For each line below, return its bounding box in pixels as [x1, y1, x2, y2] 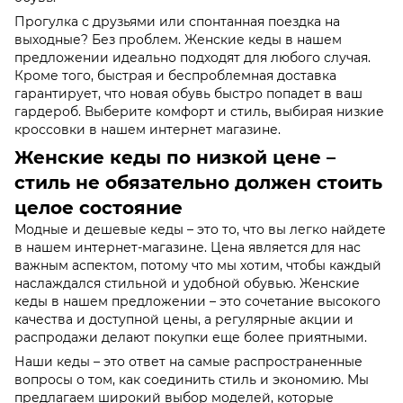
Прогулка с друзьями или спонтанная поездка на [14, 13, 340, 30]
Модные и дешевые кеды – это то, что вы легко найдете [14, 220, 386, 237]
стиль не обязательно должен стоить [14, 171, 382, 193]
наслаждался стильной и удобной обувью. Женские [14, 274, 360, 291]
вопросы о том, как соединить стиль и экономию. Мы [14, 371, 369, 388]
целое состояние [14, 196, 183, 219]
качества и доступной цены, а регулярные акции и [14, 310, 354, 327]
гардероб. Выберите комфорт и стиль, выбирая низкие [14, 103, 384, 120]
